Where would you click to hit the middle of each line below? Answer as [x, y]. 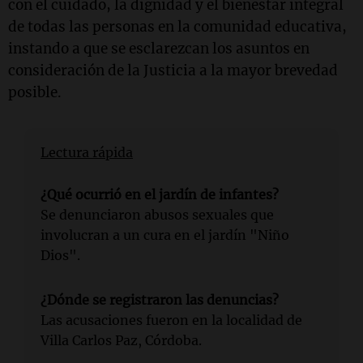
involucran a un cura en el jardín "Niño [165, 235]
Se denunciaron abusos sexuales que [157, 215]
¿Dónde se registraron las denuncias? [160, 300]
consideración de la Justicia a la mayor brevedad [173, 70]
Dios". [60, 255]
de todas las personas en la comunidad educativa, [177, 27]
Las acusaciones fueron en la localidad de [171, 320]
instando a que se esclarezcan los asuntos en [159, 49]
